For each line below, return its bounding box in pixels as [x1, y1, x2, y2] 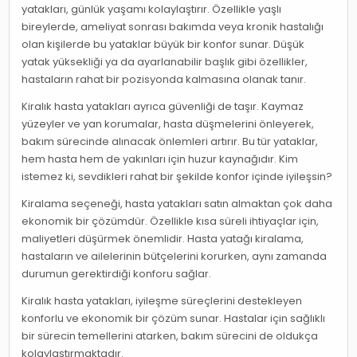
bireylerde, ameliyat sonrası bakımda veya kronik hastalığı [22, 18, 324, 34]
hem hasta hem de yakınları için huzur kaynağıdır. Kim [22, 151, 299, 167]
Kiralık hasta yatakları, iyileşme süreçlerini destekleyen [22, 292, 303, 308]
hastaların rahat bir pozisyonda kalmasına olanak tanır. [22, 71, 307, 87]
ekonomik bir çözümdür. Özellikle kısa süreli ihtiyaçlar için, [22, 213, 320, 229]
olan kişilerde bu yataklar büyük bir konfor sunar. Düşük [22, 36, 305, 52]
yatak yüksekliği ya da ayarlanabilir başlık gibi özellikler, [22, 53, 308, 69]
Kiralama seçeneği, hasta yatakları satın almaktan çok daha [22, 195, 333, 211]
